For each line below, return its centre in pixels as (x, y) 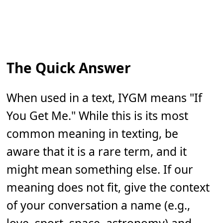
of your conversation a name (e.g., (99, 205)
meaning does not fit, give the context (108, 187)
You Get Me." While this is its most (98, 116)
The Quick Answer (69, 68)
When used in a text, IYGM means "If (105, 98)
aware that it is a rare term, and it (97, 152)
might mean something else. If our (100, 169)
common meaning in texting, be (93, 134)
